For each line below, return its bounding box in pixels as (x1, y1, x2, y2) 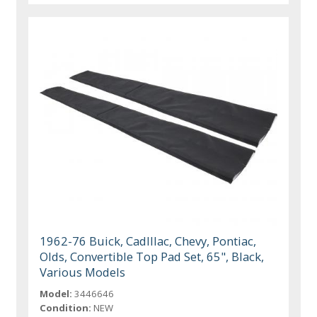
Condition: (40, 301, 92, 314)
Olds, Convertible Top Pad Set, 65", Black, (40, 248, 265, 265)
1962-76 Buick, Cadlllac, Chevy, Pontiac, (40, 232, 257, 249)
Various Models (40, 263, 126, 280)
